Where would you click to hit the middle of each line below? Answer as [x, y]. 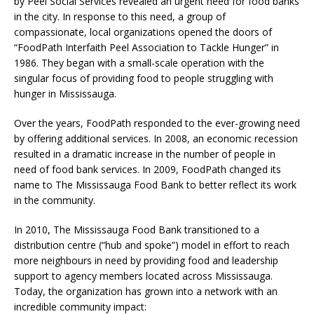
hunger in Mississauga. [65, 93]
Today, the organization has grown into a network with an [146, 291]
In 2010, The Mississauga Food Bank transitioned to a [137, 229]
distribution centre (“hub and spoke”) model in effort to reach [152, 245]
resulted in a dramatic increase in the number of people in [145, 153]
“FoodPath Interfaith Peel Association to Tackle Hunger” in [146, 47]
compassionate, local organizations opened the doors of [143, 32]
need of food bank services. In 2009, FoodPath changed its [148, 169]
